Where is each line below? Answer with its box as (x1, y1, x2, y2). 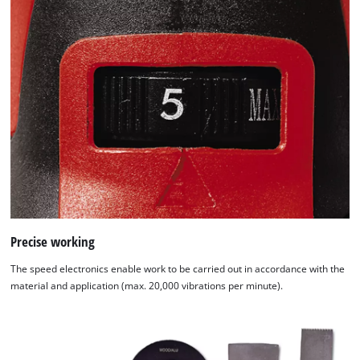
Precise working (10, 232, 96, 252)
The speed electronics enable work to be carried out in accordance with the (10, 262, 346, 275)
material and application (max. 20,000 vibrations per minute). (10, 279, 284, 292)
